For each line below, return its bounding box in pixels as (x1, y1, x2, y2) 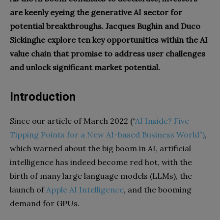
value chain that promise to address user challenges (10, 49, 205, 58)
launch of (10, 185, 46, 194)
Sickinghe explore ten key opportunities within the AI (10, 35, 208, 45)
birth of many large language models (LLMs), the (10, 171, 192, 181)
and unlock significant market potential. (10, 62, 160, 72)
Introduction (10, 90, 76, 104)
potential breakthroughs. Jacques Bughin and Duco (10, 21, 200, 31)
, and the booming (124, 185, 192, 194)
